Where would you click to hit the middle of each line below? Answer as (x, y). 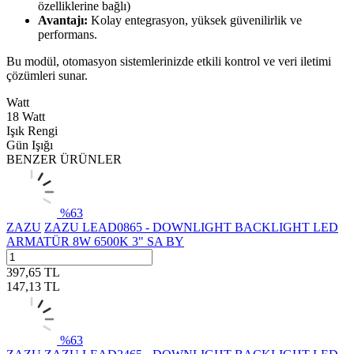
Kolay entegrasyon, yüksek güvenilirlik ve (195, 20)
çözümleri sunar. (47, 75)
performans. (68, 34)
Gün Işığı (30, 145)
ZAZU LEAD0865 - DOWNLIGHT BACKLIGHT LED (191, 227)
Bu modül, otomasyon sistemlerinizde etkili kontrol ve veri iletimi (169, 61)
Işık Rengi (32, 130)
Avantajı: (63, 20)
